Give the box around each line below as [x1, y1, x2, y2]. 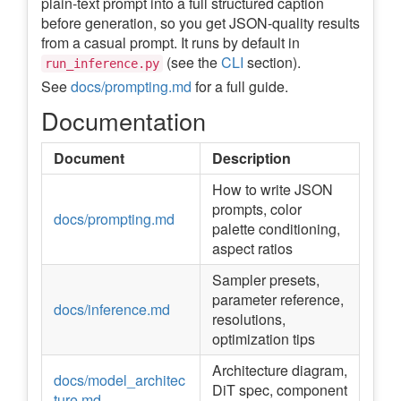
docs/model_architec [54, 370, 185, 391]
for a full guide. [192, 76, 288, 98]
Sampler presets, [212, 269, 320, 291]
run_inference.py [45, 56, 159, 72]
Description [212, 148, 291, 169]
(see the [163, 52, 221, 73]
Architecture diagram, [212, 360, 347, 381]
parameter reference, [212, 289, 344, 311]
